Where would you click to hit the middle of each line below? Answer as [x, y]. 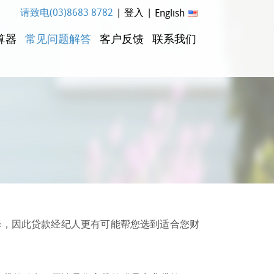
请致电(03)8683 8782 [67, 12]
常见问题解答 [58, 39]
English [170, 13]
